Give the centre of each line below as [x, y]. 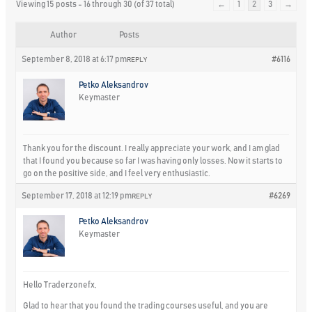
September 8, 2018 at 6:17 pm [75, 59]
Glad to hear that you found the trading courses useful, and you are [146, 305]
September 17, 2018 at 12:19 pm [77, 195]
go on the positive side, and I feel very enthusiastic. [117, 173]
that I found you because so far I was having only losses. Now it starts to [153, 161]
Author [64, 34]
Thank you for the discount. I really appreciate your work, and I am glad [152, 148]
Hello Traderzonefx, [60, 284]
